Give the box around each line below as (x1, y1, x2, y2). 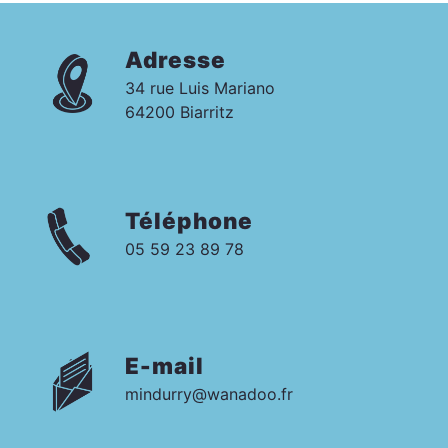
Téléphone (125, 207, 253, 235)
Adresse (125, 46, 226, 74)
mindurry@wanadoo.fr (125, 384, 293, 405)
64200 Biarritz (125, 102, 234, 123)
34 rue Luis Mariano (125, 78, 275, 99)
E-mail (125, 352, 204, 380)
